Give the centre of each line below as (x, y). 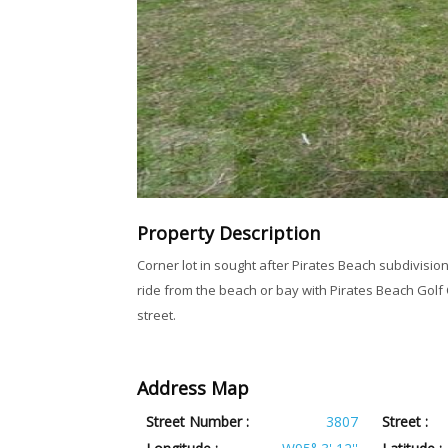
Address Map (193, 388)
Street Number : (198, 422)
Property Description (228, 233)
